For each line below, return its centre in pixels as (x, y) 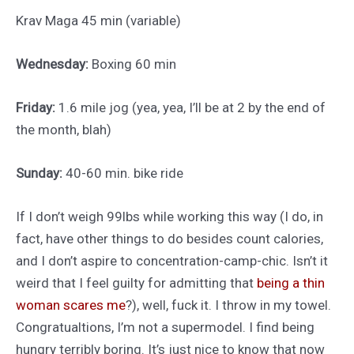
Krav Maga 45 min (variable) (98, 20)
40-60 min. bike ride (123, 173)
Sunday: (39, 173)
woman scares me (71, 305)
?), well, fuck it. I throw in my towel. (228, 305)
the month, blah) (64, 129)
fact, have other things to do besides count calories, (169, 239)
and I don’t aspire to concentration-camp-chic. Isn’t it (172, 261)
